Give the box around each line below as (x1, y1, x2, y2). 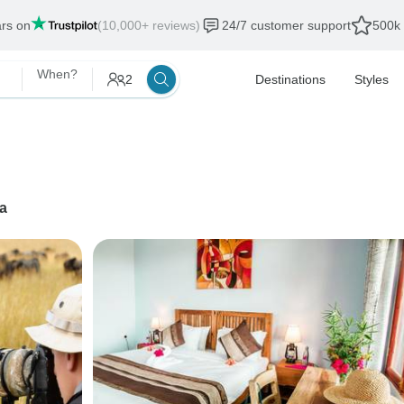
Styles (354, 72, 389, 87)
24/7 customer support (221, 18, 351, 32)
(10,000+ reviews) (96, 18, 200, 32)
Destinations (255, 72, 326, 87)
